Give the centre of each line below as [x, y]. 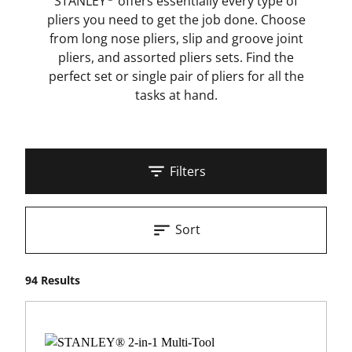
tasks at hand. [176, 95]
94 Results [53, 280]
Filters [188, 172]
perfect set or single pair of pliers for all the [176, 77]
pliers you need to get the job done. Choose [176, 20]
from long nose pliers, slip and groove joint [176, 39]
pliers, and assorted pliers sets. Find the [176, 58]
